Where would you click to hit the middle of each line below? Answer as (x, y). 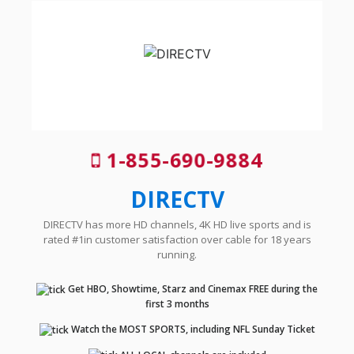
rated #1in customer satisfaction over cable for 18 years (177, 240)
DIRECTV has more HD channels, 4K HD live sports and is (177, 225)
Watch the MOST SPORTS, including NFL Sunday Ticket (192, 329)
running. (177, 255)
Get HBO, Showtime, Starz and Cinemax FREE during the (192, 289)
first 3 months (177, 303)
